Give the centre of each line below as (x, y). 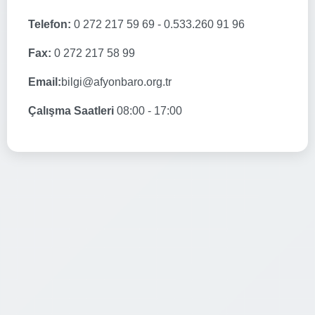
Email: (45, 82)
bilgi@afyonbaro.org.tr (116, 82)
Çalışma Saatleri (71, 110)
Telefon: (50, 24)
